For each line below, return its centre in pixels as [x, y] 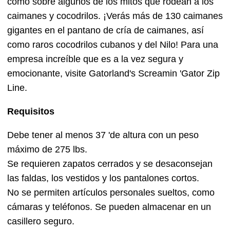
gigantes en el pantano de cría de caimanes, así [106, 31]
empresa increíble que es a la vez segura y [95, 59]
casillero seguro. [41, 222]
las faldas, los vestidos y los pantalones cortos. [103, 178]
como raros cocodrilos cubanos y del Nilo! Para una [113, 45]
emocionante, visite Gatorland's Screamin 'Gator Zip [113, 74]
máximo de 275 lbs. [47, 150]
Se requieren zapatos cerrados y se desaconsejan [110, 164]
